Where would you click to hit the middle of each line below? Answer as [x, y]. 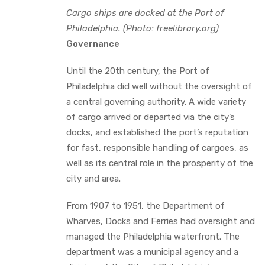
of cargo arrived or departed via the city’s [151, 117]
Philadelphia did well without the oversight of [159, 86]
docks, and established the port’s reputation [157, 132]
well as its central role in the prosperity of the [160, 163]
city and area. [93, 178]
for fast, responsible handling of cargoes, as [157, 148]
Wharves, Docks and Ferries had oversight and [161, 221]
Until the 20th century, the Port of [138, 71]
